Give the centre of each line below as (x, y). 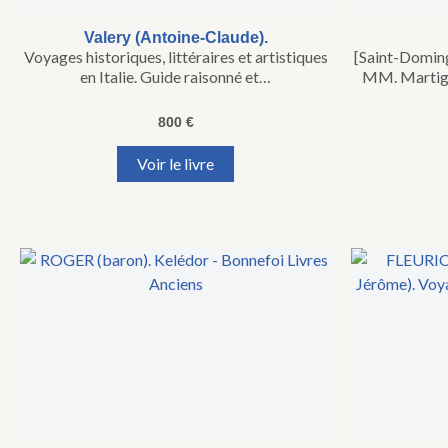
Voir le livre (175, 164)
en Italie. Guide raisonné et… (175, 77)
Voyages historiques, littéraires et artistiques (175, 57)
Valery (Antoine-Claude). (175, 38)
